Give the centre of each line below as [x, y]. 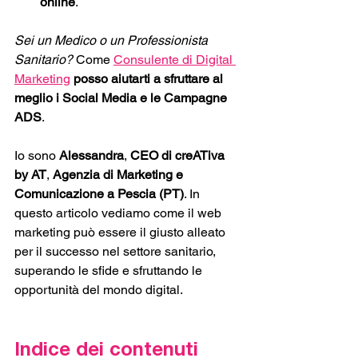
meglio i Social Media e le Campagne [122, 98]
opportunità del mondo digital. [99, 290]
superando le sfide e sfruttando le [110, 270]
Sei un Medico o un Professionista [113, 40]
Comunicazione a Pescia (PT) [99, 194]
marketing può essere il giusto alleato [121, 232]
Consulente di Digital [175, 60]
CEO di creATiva [179, 155]
